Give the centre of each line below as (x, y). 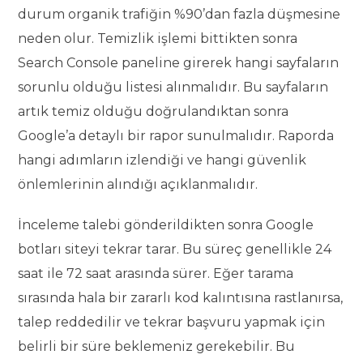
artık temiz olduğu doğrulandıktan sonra (154, 112)
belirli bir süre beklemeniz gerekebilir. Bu (157, 347)
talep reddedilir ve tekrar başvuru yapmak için (172, 322)
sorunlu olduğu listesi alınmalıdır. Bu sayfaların (173, 88)
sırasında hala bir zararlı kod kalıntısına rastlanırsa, (181, 298)
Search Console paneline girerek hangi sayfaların (179, 63)
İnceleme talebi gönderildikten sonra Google (166, 225)
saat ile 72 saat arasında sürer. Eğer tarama (156, 274)
